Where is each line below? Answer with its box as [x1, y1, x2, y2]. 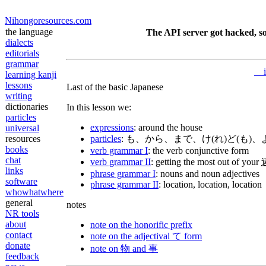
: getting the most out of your [151, 157, 261, 167]
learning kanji [5, 69, 56, 80]
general [5, 198, 33, 208]
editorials [5, 48, 39, 58]
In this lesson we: [66, 102, 131, 112]
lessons [5, 80, 32, 90]
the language [5, 27, 53, 37]
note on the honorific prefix [90, 220, 192, 230]
